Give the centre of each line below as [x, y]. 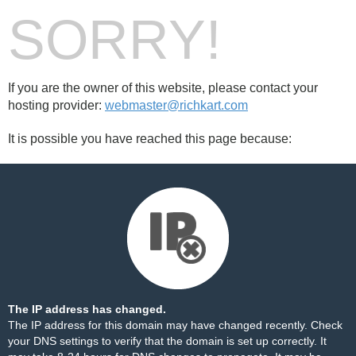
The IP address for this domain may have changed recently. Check [175, 325]
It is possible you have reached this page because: [150, 139]
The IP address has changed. [87, 309]
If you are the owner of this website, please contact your [163, 88]
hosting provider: [56, 105]
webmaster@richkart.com [176, 105]
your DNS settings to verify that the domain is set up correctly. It [167, 341]
